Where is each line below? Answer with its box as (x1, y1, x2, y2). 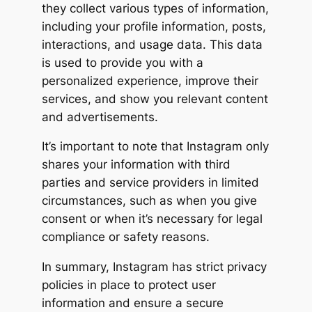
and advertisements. (41, 109, 158, 124)
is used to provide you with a (41, 55, 203, 70)
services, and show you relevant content (41, 91, 268, 106)
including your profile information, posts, (41, 19, 266, 33)
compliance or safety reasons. (41, 230, 210, 244)
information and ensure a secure (41, 296, 224, 311)
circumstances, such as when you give (41, 194, 257, 208)
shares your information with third (41, 157, 231, 172)
